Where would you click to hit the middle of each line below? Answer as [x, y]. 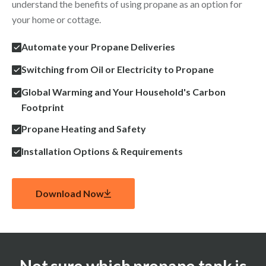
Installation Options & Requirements [102, 151]
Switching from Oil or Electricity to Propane [118, 69]
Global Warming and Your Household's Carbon [123, 92]
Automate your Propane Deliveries [98, 47]
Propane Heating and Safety [84, 129]
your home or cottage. [56, 20]
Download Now [70, 194]
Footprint [43, 107]
